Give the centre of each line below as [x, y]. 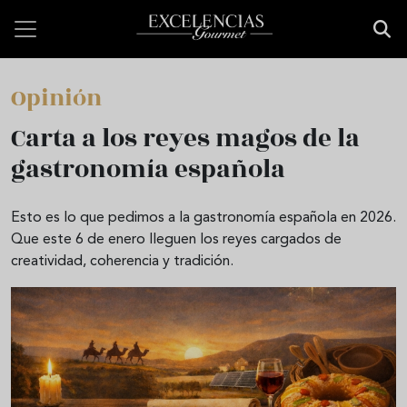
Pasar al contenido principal [98, 10]
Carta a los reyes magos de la [185, 139]
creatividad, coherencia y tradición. [122, 262]
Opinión [56, 98]
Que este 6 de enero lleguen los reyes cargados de [176, 240]
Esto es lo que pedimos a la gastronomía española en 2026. [203, 218]
